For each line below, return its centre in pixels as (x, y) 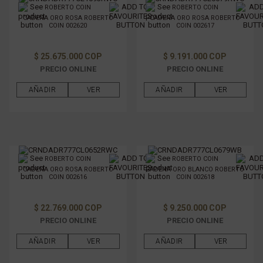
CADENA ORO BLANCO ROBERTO (195, 169)
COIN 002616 (68, 177)
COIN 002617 (195, 26)
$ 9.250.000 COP (195, 208)
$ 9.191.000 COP (195, 56)
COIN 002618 (195, 177)
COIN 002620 (68, 26)
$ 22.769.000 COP (68, 208)
